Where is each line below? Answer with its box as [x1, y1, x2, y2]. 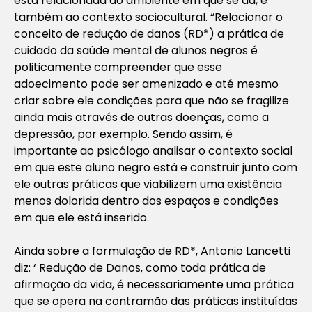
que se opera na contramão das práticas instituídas [14, 292, 297, 309]
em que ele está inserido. [14, 209, 149, 226]
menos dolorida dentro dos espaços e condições [14, 192, 279, 209]
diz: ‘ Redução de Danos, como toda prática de [14, 259, 266, 276]
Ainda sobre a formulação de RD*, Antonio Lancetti [14, 242, 290, 259]
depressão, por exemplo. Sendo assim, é [14, 125, 233, 142]
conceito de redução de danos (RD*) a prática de [14, 25, 284, 42]
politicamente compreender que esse [14, 58, 222, 75]
